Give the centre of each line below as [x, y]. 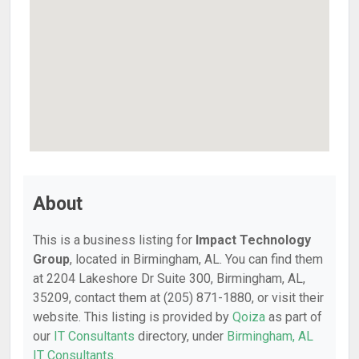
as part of [294, 317]
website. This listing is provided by [133, 317]
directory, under [181, 336]
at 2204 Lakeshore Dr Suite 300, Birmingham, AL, [169, 278]
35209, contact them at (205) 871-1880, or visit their [178, 298]
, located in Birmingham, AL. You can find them [196, 259]
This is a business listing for [114, 240]
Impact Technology [253, 240]
